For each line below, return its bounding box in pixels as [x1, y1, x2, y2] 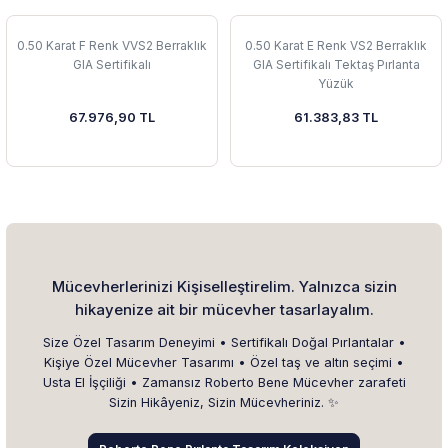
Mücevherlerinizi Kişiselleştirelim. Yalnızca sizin [51, 276, 397, 296]
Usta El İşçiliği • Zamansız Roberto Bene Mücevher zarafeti [42, 374, 406, 390]
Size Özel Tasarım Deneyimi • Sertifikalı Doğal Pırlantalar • [42, 334, 406, 350]
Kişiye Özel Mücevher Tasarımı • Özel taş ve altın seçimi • [44, 354, 404, 370]
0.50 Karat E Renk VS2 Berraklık [245, 38, 427, 54]
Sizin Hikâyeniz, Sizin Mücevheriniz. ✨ [109, 394, 339, 410]
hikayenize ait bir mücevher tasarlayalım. [74, 299, 374, 319]
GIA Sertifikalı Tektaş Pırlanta [252, 57, 420, 73]
